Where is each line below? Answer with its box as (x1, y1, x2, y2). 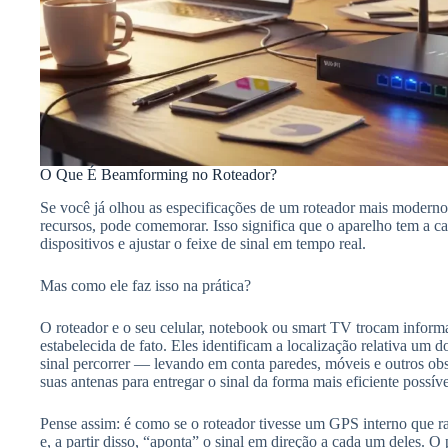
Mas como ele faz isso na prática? (40, 276, 251, 294)
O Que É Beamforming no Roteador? (40, 165, 277, 183)
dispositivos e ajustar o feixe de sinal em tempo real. (40, 234, 366, 252)
